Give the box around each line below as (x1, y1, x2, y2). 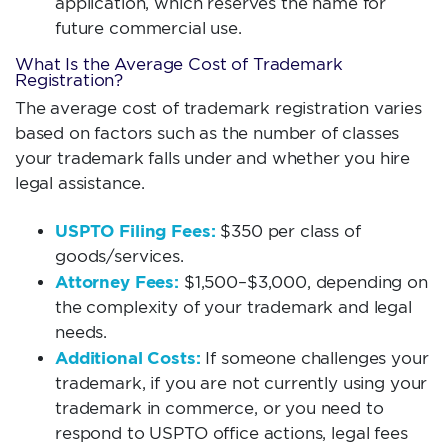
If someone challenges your (200, 349, 429, 368)
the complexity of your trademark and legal (55, 298, 412, 317)
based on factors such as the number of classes (15, 124, 400, 143)
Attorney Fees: (55, 272, 179, 292)
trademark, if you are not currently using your (55, 374, 428, 393)
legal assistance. (15, 174, 146, 193)
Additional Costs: (55, 348, 201, 368)
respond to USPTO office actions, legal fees (55, 424, 408, 443)
